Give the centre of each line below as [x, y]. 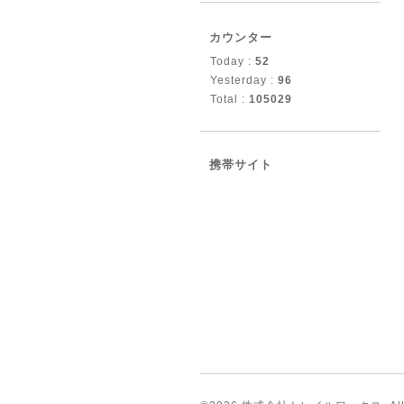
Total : [230, 99]
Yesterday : [244, 80]
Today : [233, 61]
